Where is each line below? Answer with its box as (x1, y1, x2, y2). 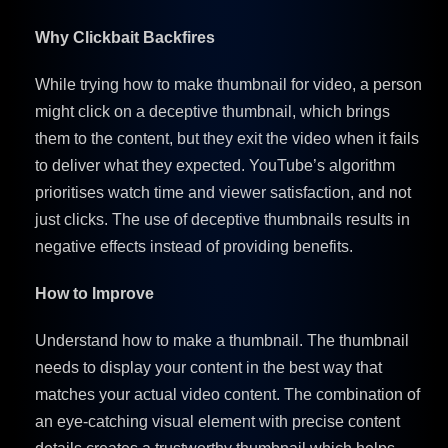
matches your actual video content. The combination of (35, 385, 420, 403)
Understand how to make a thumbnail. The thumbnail (35, 331, 409, 349)
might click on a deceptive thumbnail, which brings (35, 102, 390, 120)
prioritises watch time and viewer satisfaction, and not (35, 183, 411, 201)
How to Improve (35, 284, 154, 302)
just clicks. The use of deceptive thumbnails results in (35, 210, 410, 228)
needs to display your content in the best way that (35, 358, 382, 376)
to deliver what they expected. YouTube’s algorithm (35, 156, 395, 174)
